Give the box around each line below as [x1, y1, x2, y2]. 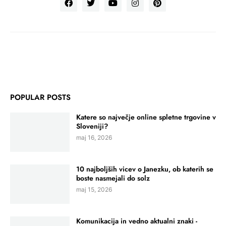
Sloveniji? [76, 121, 108, 132]
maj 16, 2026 [76, 134, 112, 142]
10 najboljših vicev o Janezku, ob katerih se [76, 164, 213, 175]
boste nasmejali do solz [76, 173, 150, 184]
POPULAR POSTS [10, 92, 71, 103]
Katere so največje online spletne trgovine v [76, 112, 216, 123]
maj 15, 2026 [76, 186, 112, 194]
